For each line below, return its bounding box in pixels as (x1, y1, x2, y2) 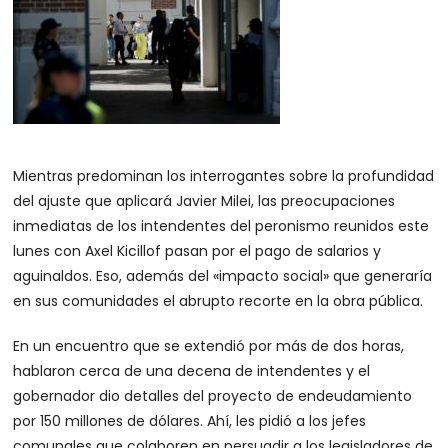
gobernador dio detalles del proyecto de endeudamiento (13, 386, 413, 406)
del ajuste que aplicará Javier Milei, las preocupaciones (13, 191, 396, 211)
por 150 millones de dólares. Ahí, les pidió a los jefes (13, 411, 367, 431)
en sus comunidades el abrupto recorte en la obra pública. (13, 291, 424, 311)
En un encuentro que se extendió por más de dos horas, (13, 336, 405, 356)
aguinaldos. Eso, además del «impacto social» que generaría (13, 266, 433, 286)
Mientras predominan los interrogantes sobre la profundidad (13, 166, 435, 186)
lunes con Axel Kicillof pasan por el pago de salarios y (13, 241, 382, 261)
